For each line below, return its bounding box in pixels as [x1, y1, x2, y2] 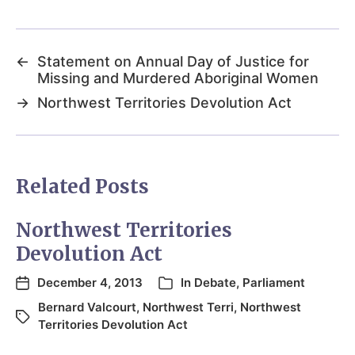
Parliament [242, 275, 305, 291]
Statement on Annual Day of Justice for [37, 53, 309, 71]
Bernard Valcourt [38, 300, 136, 315]
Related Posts [16, 174, 149, 200]
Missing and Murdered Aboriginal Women [37, 70, 319, 87]
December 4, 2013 [37, 275, 143, 291]
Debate [194, 275, 236, 291]
